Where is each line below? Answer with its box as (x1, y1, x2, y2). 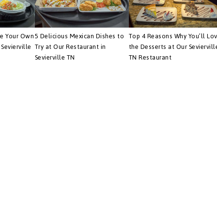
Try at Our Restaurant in (34, 41, 106, 53)
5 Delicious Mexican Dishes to (34, 30, 124, 43)
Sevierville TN (34, 51, 75, 64)
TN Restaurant (128, 51, 172, 64)
